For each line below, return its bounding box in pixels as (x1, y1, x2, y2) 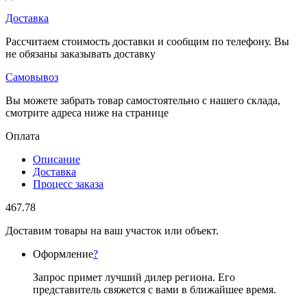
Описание (33, 153, 80, 166)
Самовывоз (5, 71, 58, 84)
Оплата (5, 130, 40, 143)
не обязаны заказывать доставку (5, 48, 156, 60)
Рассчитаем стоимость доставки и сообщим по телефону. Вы (5, 36, 289, 48)
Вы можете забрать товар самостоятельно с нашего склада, (5, 95, 280, 107)
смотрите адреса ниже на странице (5, 107, 169, 119)
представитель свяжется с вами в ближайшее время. (33, 284, 276, 296)
